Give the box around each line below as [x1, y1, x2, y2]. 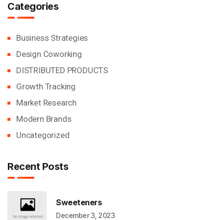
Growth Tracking [16, 82, 76, 91]
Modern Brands [16, 114, 72, 124]
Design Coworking [16, 49, 82, 59]
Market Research [16, 98, 77, 108]
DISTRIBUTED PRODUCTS [16, 65, 108, 75]
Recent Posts [7, 161, 68, 172]
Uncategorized [16, 130, 70, 140]
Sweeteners [56, 197, 102, 207]
